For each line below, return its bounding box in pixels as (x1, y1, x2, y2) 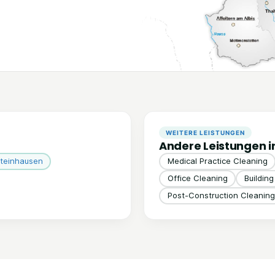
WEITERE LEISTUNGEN (166, 128, 245, 136)
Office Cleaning (167, 173, 228, 184)
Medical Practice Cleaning (167, 156, 268, 166)
